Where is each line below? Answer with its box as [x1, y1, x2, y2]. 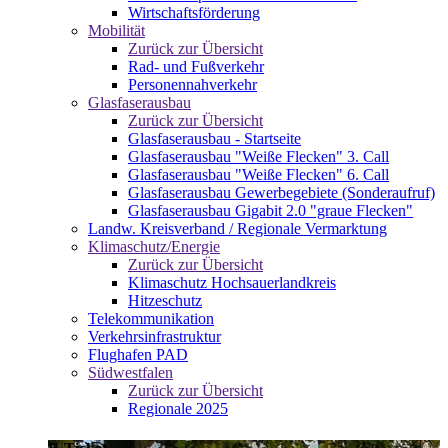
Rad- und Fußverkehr [128, 58, 264, 76]
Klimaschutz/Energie [88, 238, 220, 256]
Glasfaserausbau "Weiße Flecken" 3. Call [128, 148, 389, 166]
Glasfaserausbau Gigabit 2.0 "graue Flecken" [128, 202, 413, 220]
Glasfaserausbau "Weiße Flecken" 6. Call [128, 166, 389, 184]
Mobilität [88, 22, 145, 40]
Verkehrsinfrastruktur [88, 328, 221, 346]
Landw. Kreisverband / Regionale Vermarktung [88, 220, 387, 238]
